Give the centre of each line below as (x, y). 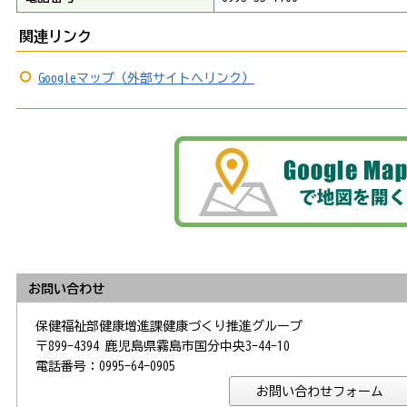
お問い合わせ (66, 288)
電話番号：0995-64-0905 (105, 366)
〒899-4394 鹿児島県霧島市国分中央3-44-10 (163, 346)
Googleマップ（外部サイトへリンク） (146, 79)
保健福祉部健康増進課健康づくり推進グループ (169, 326)
